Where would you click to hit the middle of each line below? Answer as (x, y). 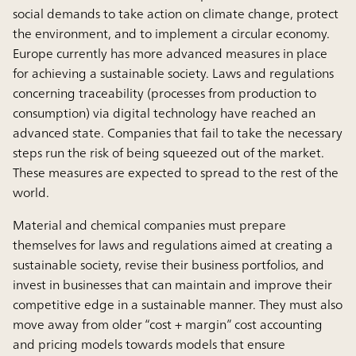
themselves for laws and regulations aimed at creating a (173, 245)
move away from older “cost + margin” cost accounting (168, 325)
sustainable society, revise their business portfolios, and (168, 265)
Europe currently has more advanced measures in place (170, 54)
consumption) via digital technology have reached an (164, 113)
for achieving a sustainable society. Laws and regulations (173, 74)
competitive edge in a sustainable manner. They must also (178, 305)
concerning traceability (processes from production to (164, 93)
